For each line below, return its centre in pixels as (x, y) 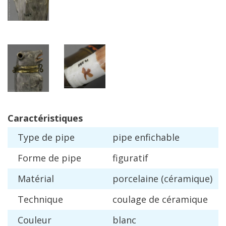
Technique (40, 200)
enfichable (157, 137)
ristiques (63, 118)
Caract (23, 118)
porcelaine (135, 179)
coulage (129, 200)
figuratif (130, 158)
